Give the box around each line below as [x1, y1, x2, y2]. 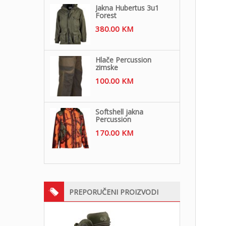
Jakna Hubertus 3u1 [95, 3, 159, 13]
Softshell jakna [95, 106, 143, 117]
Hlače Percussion [95, 54, 151, 65]
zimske [95, 62, 118, 72]
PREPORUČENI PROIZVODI [69, 187, 158, 197]
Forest [95, 10, 117, 20]
